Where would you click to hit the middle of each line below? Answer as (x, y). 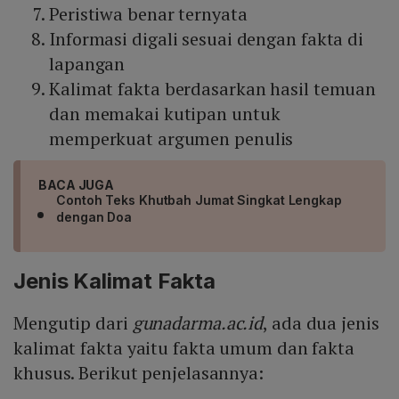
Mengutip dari (71, 323)
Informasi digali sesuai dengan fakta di (207, 39)
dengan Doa (94, 217)
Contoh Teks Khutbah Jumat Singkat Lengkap (199, 200)
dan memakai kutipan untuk (165, 114)
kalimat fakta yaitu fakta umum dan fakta (184, 348)
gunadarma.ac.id (195, 323)
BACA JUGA (77, 185)
